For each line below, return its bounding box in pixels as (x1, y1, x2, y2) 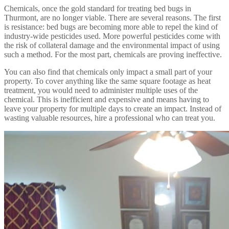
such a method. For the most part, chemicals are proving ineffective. (4, 50, 222, 59)
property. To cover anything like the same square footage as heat (4, 76, 211, 85)
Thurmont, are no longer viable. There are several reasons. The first (4, 13, 221, 22)
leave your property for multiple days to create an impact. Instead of (4, 104, 221, 113)
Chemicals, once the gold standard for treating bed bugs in (4, 4, 191, 13)
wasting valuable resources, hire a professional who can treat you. (4, 113, 215, 122)
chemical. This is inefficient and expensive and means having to (4, 95, 209, 104)
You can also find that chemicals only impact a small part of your (4, 67, 212, 76)
